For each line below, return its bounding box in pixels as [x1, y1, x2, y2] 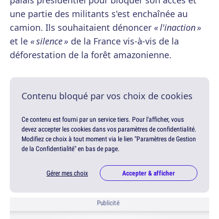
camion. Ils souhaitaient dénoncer [10, 22, 154, 34]
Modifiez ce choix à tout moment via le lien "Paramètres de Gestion [22, 134, 196, 144]
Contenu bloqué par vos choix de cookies [22, 90, 193, 102]
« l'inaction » [154, 22, 201, 34]
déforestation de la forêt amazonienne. [10, 49, 172, 61]
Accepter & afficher [122, 169, 175, 178]
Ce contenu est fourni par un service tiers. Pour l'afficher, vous [22, 115, 184, 124]
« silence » [28, 35, 68, 47]
